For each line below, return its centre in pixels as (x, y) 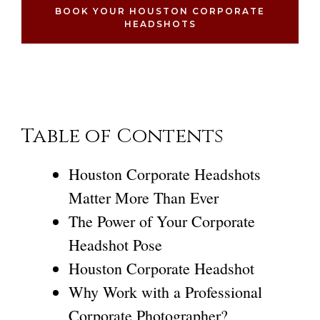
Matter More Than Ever (144, 197)
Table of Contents (122, 136)
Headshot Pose (115, 245)
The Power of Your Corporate (162, 221)
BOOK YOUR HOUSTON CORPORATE (160, 11)
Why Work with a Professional (165, 292)
